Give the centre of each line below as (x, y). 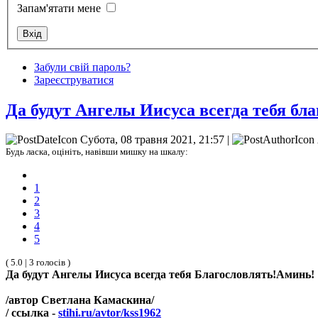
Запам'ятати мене (59, 8)
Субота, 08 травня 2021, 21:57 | (155, 140)
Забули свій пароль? (82, 67)
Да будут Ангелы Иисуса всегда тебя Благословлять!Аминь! (160, 275)
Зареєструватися (74, 79)
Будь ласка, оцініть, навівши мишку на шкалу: (97, 152)
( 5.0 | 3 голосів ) (38, 263)
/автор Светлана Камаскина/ (80, 300)
